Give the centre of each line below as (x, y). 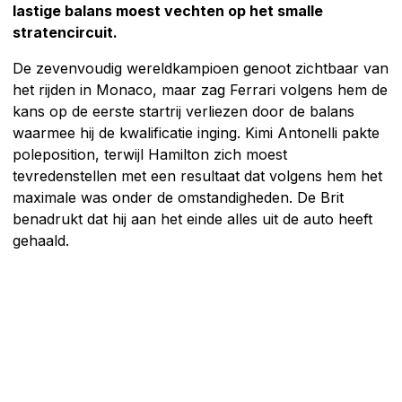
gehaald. (41, 240)
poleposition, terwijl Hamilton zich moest (150, 154)
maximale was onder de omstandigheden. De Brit (178, 197)
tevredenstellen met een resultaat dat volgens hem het (197, 175)
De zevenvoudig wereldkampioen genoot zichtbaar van (201, 68)
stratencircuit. (65, 32)
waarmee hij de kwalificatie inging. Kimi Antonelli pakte (196, 132)
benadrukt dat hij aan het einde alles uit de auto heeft (192, 218)
